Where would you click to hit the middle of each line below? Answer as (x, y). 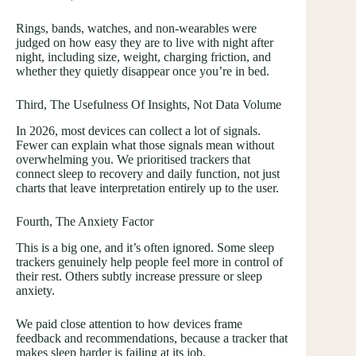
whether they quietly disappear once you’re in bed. (143, 72)
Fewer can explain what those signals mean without (145, 145)
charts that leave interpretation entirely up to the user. (147, 188)
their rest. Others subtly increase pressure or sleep (139, 276)
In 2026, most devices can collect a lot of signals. (138, 131)
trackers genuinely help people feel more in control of (149, 261)
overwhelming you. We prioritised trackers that (133, 160)
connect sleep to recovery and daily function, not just (148, 174)
